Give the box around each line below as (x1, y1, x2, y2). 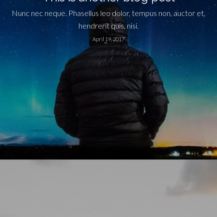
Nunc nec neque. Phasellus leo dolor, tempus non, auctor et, (12, 8, 205, 17)
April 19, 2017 (93, 36, 124, 42)
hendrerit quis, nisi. (78, 21, 139, 30)
